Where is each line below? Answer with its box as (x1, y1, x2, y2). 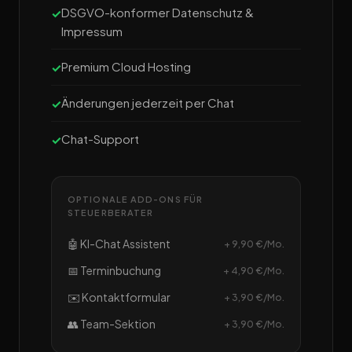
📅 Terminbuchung (68, 263, 161, 278)
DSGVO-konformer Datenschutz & (61, 5, 254, 20)
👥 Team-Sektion (68, 317, 156, 332)
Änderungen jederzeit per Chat (61, 95, 234, 111)
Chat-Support (61, 131, 139, 147)
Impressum (61, 24, 123, 39)
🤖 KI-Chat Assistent (68, 236, 170, 251)
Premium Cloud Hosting (61, 59, 191, 75)
